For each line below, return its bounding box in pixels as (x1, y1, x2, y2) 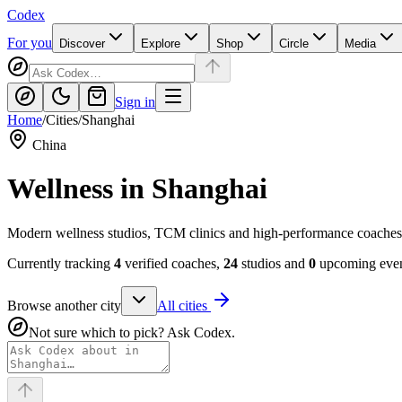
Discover (59, 37, 105, 50)
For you (7, 35, 52, 50)
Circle (279, 37, 309, 50)
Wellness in (7, 172, 152, 205)
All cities (157, 297, 211, 313)
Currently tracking (7, 255, 114, 271)
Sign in (115, 94, 155, 109)
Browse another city (7, 297, 121, 313)
